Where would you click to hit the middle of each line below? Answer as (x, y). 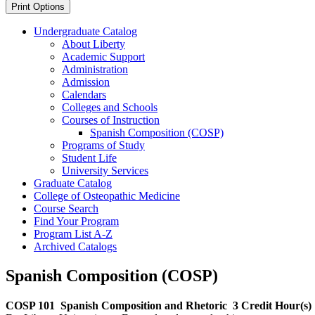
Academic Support (103, 56)
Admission (86, 82)
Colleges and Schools (110, 107)
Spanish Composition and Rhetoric (144, 306)
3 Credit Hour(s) (272, 306)
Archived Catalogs (75, 246)
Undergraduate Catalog (85, 31)
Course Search (66, 208)
